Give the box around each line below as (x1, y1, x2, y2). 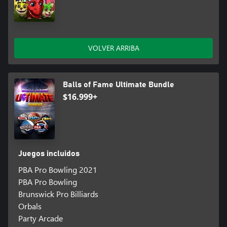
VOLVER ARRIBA (88, 43, 139, 53)
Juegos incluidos (18, 149, 80, 158)
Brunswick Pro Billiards (18, 188, 98, 199)
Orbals (18, 200, 42, 211)
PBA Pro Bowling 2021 (18, 164, 97, 175)
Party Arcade (18, 212, 63, 223)
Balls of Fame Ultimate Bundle (63, 80, 174, 89)
